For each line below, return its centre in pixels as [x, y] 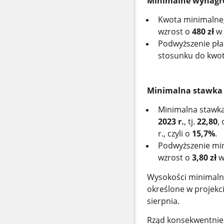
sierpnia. [163, 201]
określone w [170, 189]
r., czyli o [175, 134]
